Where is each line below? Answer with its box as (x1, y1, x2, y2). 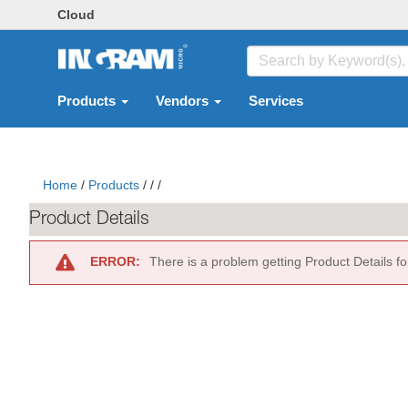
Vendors (156, 94, 212, 108)
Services (249, 94, 303, 108)
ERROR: (89, 254, 140, 270)
